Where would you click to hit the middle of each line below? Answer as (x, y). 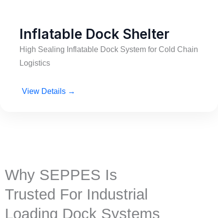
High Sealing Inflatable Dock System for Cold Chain (109, 49)
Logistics (35, 63)
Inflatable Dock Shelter (94, 34)
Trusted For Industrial (76, 194)
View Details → (49, 91)
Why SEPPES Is (61, 175)
